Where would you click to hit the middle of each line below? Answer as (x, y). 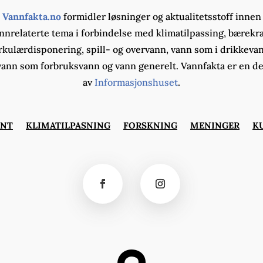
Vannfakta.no (31, 17)
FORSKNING (150, 126)
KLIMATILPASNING (68, 126)
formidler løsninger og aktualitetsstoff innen (161, 17)
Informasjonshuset (136, 82)
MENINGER (215, 126)
